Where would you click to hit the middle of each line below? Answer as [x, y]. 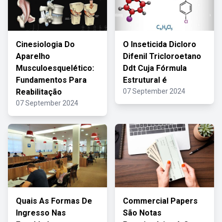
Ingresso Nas [41, 213]
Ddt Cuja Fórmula [155, 68]
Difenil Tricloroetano [162, 56]
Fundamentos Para [51, 80]
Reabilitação [39, 92]
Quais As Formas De [54, 201]
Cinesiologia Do [45, 44]
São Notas [142, 213]
